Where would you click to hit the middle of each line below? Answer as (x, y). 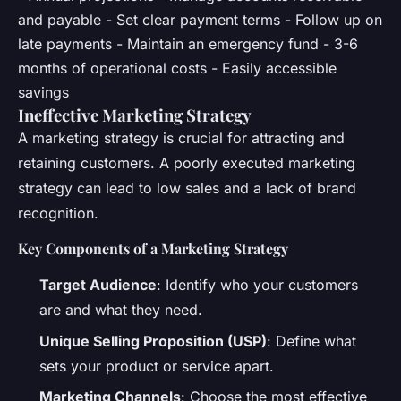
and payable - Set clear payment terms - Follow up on (200, 20)
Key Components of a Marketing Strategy (153, 249)
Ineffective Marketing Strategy (135, 115)
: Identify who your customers (257, 285)
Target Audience (98, 285)
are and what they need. (121, 310)
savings (43, 93)
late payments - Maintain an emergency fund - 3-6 (188, 44)
